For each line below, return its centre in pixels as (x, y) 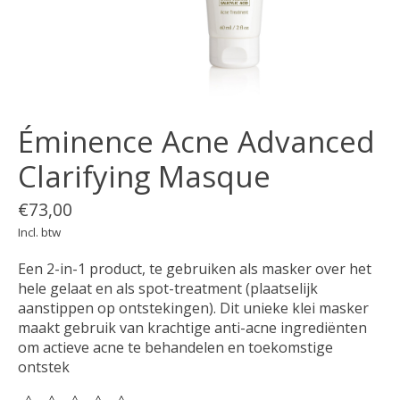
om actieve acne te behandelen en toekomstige (175, 347)
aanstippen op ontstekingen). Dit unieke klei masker (193, 308)
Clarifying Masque (144, 176)
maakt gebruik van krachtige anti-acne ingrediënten (192, 327)
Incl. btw (39, 232)
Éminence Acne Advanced (196, 141)
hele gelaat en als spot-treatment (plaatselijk (168, 288)
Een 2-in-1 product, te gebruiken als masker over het (195, 268)
